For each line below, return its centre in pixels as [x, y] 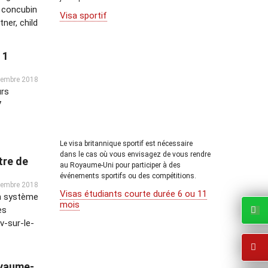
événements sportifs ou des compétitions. [128, 176]
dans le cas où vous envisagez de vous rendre [135, 154]
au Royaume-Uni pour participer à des [120, 165]
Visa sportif [83, 15]
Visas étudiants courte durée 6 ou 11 [133, 194]
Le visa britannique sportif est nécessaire [126, 144]
